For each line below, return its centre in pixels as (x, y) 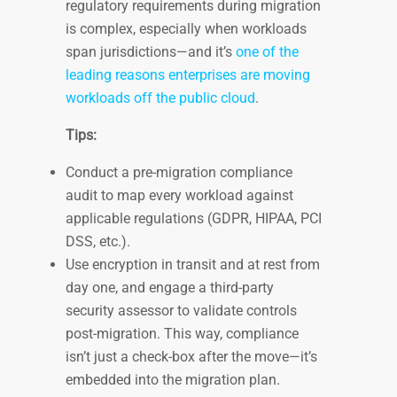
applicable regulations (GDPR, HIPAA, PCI (194, 219)
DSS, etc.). (98, 242)
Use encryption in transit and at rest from (193, 265)
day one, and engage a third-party (170, 288)
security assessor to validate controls (181, 311)
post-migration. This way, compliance (182, 334)
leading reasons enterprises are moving (188, 75)
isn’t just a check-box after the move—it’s (191, 357)
